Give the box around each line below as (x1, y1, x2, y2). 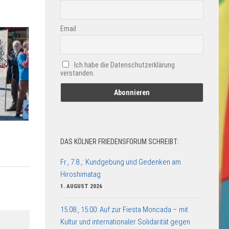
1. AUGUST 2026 (60, 182, 102, 190)
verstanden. (60, 69, 95, 78)
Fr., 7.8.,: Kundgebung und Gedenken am (60, 157, 181, 167)
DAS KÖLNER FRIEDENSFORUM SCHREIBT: (60, 137, 179, 146)
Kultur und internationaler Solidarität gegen (60, 217, 190, 226)
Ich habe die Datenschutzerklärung (74, 61, 175, 70)
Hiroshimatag (60, 169, 101, 179)
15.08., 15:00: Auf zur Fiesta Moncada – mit (60, 204, 188, 214)
